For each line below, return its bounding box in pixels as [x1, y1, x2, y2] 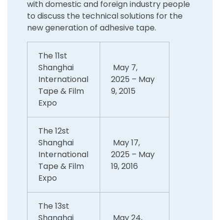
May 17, [111, 137, 140, 148]
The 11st [38, 50, 68, 61]
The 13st [38, 200, 70, 212]
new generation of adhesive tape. [27, 22, 156, 33]
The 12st [38, 125, 70, 137]
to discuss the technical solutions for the [27, 10, 183, 22]
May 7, [111, 61, 138, 73]
